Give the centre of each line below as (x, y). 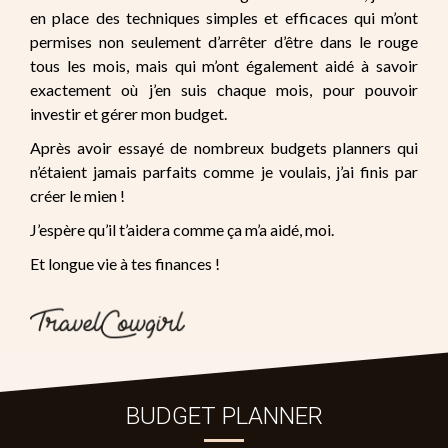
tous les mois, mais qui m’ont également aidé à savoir (224, 65)
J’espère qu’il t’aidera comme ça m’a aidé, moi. (182, 229)
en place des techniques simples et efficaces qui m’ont (224, 17)
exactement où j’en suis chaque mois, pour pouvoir (224, 89)
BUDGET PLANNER (224, 416)
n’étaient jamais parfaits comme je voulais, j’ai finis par (224, 171)
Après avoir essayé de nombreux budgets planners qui (224, 147)
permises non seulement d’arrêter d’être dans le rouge (224, 41)
